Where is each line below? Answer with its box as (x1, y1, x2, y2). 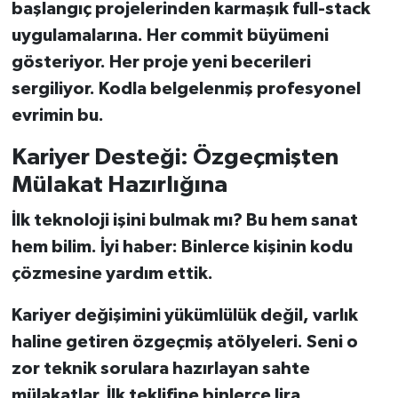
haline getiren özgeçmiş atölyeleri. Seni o (11, 332, 358, 351)
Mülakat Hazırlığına (11, 173, 227, 197)
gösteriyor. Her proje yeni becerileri (11, 53, 311, 72)
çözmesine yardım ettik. (11, 264, 213, 283)
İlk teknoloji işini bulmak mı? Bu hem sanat (11, 211, 358, 229)
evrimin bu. (11, 107, 104, 125)
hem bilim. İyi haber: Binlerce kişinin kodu (11, 237, 353, 256)
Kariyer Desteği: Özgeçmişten (11, 146, 338, 170)
